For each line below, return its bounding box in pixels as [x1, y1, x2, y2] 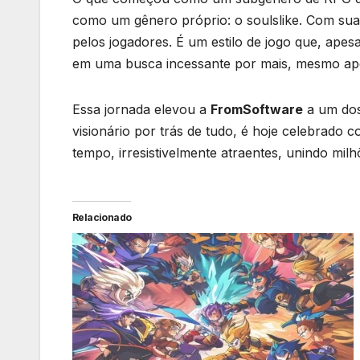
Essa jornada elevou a [72, 101, 211, 118]
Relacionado [72, 211, 132, 224]
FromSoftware [211, 101, 303, 118]
